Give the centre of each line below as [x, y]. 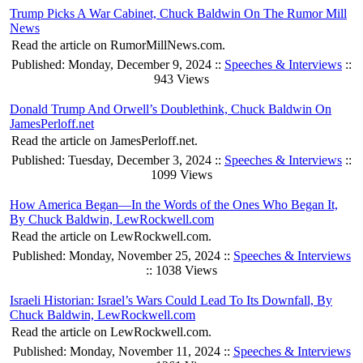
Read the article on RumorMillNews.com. [118, 45]
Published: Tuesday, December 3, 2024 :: [118, 160]
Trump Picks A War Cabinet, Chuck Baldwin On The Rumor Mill [178, 14]
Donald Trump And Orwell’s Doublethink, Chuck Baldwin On [171, 109]
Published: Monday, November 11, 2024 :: [123, 352]
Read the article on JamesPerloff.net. [105, 141]
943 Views [181, 79]
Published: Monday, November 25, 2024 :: [123, 256]
